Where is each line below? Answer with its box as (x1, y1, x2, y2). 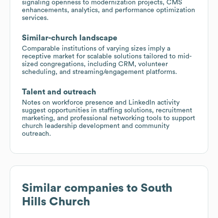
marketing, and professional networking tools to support (22, 114, 195, 122)
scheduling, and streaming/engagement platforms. (22, 68, 177, 75)
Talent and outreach (22, 88, 96, 96)
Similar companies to (22, 182, 141, 194)
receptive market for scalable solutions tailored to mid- (22, 53, 192, 60)
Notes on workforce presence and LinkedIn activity (22, 99, 180, 106)
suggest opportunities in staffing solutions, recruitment (22, 107, 192, 114)
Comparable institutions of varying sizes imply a (22, 45, 170, 52)
